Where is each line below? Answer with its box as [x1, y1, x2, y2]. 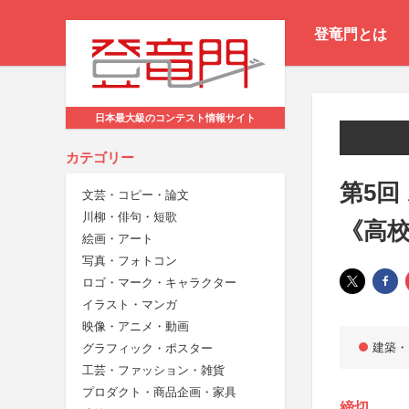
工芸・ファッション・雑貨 [82, 363, 225, 378]
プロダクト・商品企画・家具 [82, 385, 236, 400]
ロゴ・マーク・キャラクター [82, 276, 236, 290]
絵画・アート [82, 232, 153, 246]
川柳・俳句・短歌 [82, 210, 177, 225]
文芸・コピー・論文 [82, 188, 189, 203]
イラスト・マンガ [82, 298, 177, 312]
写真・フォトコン [82, 254, 177, 268]
